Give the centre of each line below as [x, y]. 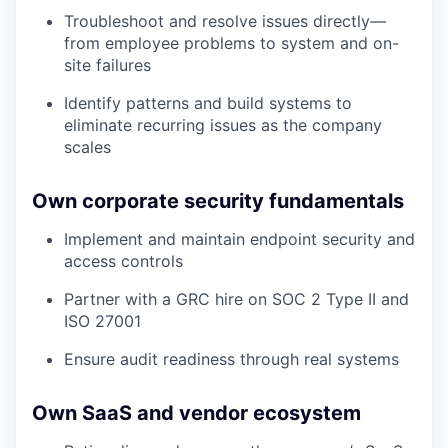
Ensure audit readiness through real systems [231, 359]
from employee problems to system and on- [231, 43]
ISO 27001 [102, 321]
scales [87, 147]
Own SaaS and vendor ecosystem [196, 413]
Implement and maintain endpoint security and [239, 239]
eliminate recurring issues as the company [223, 125]
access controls [123, 261]
